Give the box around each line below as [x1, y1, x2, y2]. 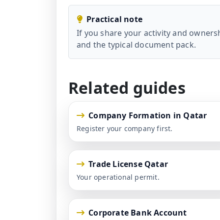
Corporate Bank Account [88, 207, 187, 219]
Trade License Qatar [88, 159, 168, 170]
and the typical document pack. [77, 39, 196, 51]
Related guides [68, 77, 186, 99]
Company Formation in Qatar [88, 110, 207, 121]
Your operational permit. [77, 172, 160, 182]
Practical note [86, 14, 143, 25]
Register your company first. [77, 124, 173, 134]
